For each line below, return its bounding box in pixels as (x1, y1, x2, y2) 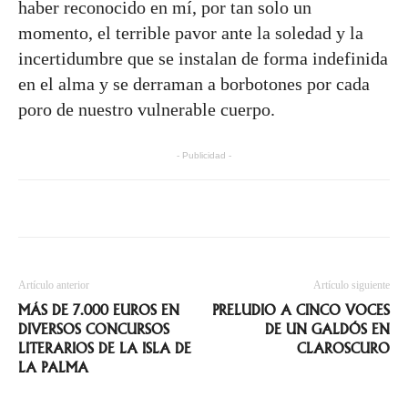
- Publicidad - (177, 150, 231, 160)
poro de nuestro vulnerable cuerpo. (18, 99, 275, 119)
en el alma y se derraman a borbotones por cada (18, 74, 370, 94)
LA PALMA (18, 360, 88, 376)
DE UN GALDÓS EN (265, 321, 390, 338)
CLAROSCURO (297, 341, 390, 357)
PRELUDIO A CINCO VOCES (212, 302, 390, 319)
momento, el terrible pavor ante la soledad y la (18, 23, 363, 43)
